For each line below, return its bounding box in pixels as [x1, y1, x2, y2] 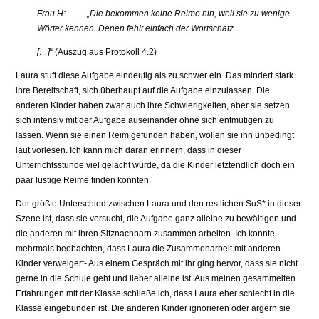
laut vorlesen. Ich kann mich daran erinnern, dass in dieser [16, 145, 242, 156]
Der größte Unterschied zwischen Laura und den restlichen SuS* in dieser [16, 199, 302, 209]
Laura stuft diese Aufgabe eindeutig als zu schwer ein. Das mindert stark [16, 70, 294, 81]
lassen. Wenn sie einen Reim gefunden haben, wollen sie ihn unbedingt [16, 130, 295, 141]
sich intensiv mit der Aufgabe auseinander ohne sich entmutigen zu [16, 115, 275, 126]
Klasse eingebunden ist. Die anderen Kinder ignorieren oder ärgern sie [16, 303, 291, 314]
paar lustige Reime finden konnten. [16, 175, 152, 186]
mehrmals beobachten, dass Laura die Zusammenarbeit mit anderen [16, 244, 281, 254]
